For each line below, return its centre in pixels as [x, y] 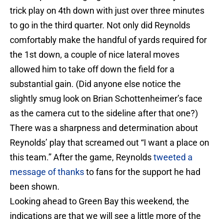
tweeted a [173, 157]
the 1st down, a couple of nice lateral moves [95, 55]
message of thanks [47, 172]
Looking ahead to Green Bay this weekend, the [99, 201]
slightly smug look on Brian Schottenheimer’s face [106, 99]
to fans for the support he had [142, 172]
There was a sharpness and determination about [104, 128]
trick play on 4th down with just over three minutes [107, 11]
